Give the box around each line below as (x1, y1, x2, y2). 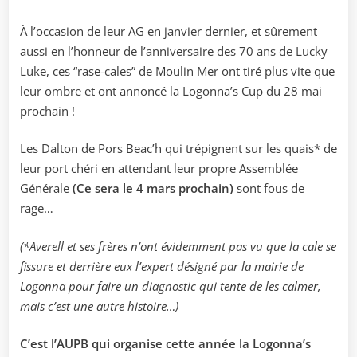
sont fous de (233, 180, 304, 197)
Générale (20, 180, 73, 197)
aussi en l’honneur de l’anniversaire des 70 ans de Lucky (20, 42, 328, 59)
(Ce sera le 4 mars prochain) (73, 180, 233, 197)
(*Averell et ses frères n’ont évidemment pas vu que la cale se (20, 237, 336, 254)
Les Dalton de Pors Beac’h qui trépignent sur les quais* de (20, 140, 337, 157)
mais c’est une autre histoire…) (20, 297, 178, 314)
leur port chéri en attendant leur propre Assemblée (20, 160, 298, 177)
